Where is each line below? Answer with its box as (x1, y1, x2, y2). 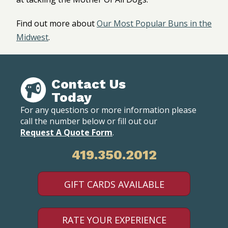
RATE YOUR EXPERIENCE (62, 214, 166, 226)
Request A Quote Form (20, 127, 112, 138)
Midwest (16, 31, 48, 43)
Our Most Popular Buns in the (97, 17, 212, 29)
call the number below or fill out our (20, 116, 159, 127)
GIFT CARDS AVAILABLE (64, 178, 164, 190)
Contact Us (51, 76, 126, 92)
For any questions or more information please (20, 104, 196, 116)
